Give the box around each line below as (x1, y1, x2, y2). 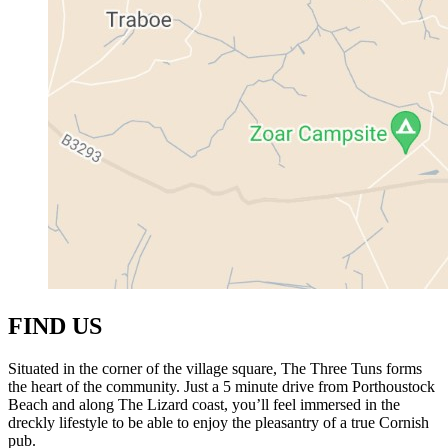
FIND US (8, 312, 102, 339)
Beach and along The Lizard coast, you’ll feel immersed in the (8, 395, 400, 413)
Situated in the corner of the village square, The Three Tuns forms (8, 359, 422, 377)
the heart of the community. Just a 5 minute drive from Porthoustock (8, 377, 435, 395)
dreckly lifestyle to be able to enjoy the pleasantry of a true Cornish (8, 413, 429, 431)
